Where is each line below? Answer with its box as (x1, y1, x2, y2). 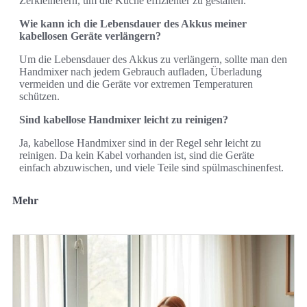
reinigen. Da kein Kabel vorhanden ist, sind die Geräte (19, 149, 254, 161)
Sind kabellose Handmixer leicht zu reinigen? (19, 113, 228, 125)
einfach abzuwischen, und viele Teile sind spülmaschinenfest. (19, 161, 284, 173)
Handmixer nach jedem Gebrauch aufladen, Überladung (19, 65, 262, 77)
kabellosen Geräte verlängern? (19, 29, 161, 42)
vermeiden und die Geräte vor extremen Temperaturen (19, 77, 253, 90)
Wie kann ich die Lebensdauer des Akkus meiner (19, 17, 247, 29)
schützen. (19, 90, 60, 102)
